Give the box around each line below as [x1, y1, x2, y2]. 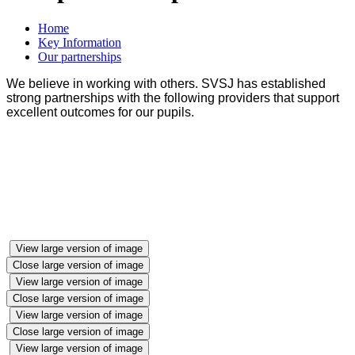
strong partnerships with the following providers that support [6, 90, 339, 105]
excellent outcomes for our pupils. [6, 105, 194, 119]
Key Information [38, 35, 121, 49]
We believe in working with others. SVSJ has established [6, 76, 326, 90]
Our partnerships [38, 49, 121, 63]
